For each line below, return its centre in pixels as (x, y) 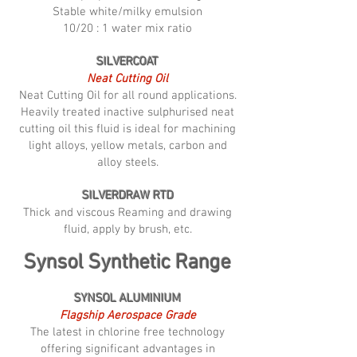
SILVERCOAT (127, 62)
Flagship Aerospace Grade (127, 316)
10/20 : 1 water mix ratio (127, 29)
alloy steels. (127, 163)
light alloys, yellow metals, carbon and (127, 146)
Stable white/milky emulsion (127, 12)
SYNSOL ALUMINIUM (127, 299)
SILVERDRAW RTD (127, 196)
